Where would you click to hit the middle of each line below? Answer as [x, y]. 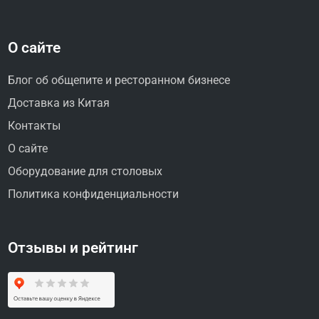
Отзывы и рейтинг [73, 247]
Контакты [35, 125]
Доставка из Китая [59, 103]
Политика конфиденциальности [94, 194]
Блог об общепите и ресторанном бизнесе [119, 80]
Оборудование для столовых [85, 171]
